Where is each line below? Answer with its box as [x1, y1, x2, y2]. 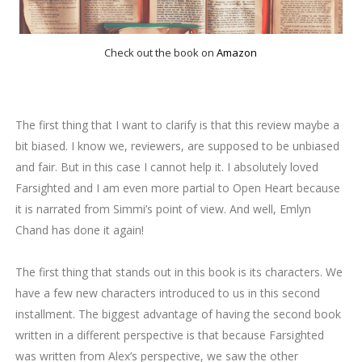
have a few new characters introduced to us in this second [15, 285, 320, 301]
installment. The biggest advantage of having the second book [15, 306, 341, 322]
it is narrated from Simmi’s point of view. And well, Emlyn [15, 201, 311, 217]
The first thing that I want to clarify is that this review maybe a [15, 117, 339, 133]
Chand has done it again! [15, 222, 144, 238]
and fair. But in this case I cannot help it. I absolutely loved [15, 159, 318, 175]
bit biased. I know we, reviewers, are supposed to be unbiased [15, 138, 339, 154]
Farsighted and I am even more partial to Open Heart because [15, 180, 340, 196]
